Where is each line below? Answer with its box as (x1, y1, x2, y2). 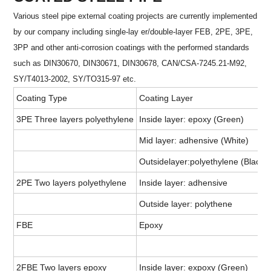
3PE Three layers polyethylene (16, 114, 134, 125)
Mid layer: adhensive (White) (139, 135, 249, 146)
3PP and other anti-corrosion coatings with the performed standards (13, 43, 250, 53)
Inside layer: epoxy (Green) (139, 114, 244, 125)
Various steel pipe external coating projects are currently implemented (13, 11, 258, 21)
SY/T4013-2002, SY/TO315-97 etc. (13, 74, 137, 84)
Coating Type (16, 93, 68, 103)
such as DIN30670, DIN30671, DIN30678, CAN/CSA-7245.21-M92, (13, 59, 247, 68)
